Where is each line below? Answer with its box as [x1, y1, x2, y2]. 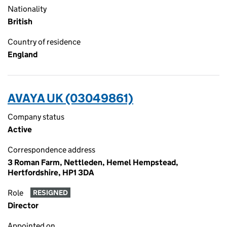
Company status [8, 112, 64, 122]
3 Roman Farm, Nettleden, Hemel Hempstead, [8, 158, 178, 167]
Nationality [8, 4, 47, 14]
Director [8, 201, 39, 210]
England [8, 50, 37, 59]
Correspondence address [8, 145, 95, 155]
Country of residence [8, 37, 81, 47]
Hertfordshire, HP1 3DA [8, 168, 94, 177]
